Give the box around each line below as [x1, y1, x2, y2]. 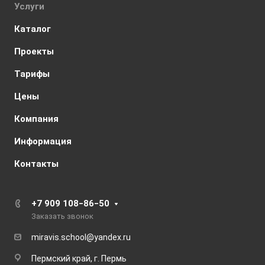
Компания [14, 114, 59, 125]
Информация [14, 136, 72, 147]
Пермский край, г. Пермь [31, 253, 127, 263]
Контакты [14, 159, 59, 170]
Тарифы [14, 69, 50, 80]
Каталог [14, 24, 51, 35]
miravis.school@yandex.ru [31, 232, 131, 243]
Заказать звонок [31, 212, 93, 221]
